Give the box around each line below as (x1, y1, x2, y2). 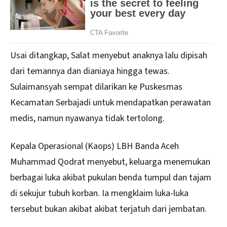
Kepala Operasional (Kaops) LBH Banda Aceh (10, 139, 179, 153)
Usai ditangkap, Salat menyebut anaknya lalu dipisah (10, 49, 207, 62)
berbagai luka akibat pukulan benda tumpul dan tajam (10, 171, 211, 184)
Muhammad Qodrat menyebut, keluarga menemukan (10, 155, 210, 168)
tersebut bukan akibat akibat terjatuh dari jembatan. (10, 202, 207, 215)
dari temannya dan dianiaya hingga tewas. (10, 65, 170, 78)
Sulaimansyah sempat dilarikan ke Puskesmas (10, 81, 182, 94)
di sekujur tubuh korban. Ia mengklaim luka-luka (10, 186, 188, 200)
